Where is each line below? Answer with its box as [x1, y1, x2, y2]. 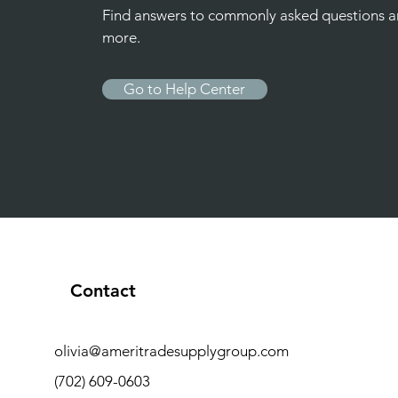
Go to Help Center [123, 80, 246, 98]
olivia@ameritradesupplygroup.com [53, 342, 289, 360]
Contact [69, 280, 136, 301]
